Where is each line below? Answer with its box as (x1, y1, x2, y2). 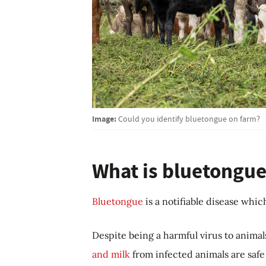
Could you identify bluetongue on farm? (118, 113, 260, 124)
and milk (92, 248, 130, 260)
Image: (92, 112, 116, 125)
